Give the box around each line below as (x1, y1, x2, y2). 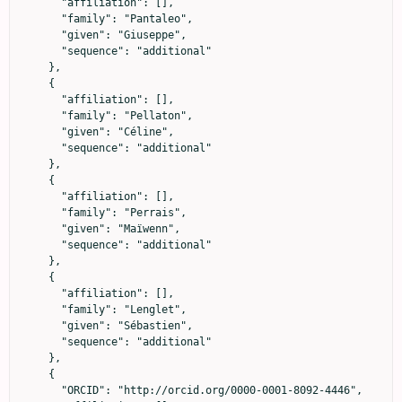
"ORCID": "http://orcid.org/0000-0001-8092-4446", (23, 383, 61, 397)
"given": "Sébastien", (23, 319, 61, 332)
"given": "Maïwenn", (23, 222, 61, 235)
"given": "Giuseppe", (23, 28, 61, 41)
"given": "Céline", (23, 125, 61, 138)
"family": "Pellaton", (23, 109, 61, 122)
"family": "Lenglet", (23, 302, 61, 316)
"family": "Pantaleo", (23, 12, 61, 25)
